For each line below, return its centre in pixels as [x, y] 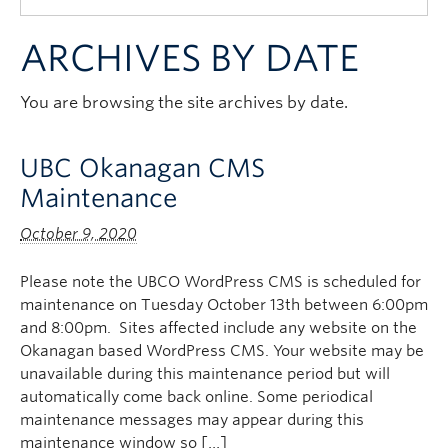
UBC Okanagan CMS [142, 168]
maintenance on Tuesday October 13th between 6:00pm [224, 305]
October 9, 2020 [78, 234]
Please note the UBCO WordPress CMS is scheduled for [220, 282]
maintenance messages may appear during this [192, 420]
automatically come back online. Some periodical [196, 397]
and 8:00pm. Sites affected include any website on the [218, 328]
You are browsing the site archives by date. [184, 102]
